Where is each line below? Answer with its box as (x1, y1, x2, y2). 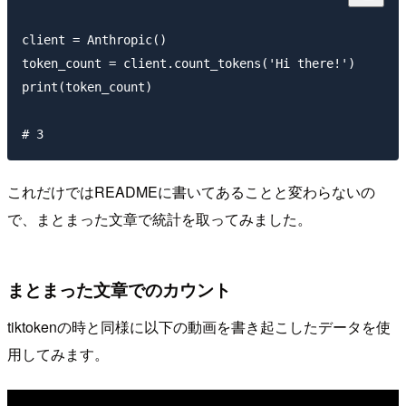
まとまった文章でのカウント (7, 275, 231, 302)
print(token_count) (22, 79, 152, 94)
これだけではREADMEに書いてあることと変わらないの (7, 181, 375, 203)
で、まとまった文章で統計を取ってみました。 (7, 208, 312, 230)
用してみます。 (7, 343, 109, 365)
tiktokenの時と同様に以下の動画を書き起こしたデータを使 (7, 316, 391, 338)
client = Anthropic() (22, 32, 167, 47)
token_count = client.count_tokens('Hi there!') (22, 55, 355, 71)
